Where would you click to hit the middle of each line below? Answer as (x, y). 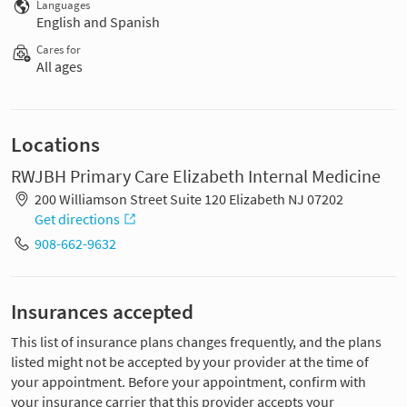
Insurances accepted (102, 312)
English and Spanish (98, 21)
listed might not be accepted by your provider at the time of (190, 362)
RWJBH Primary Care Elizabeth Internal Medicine (196, 176)
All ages (60, 66)
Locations (55, 144)
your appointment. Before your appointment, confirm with (189, 382)
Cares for (59, 49)
